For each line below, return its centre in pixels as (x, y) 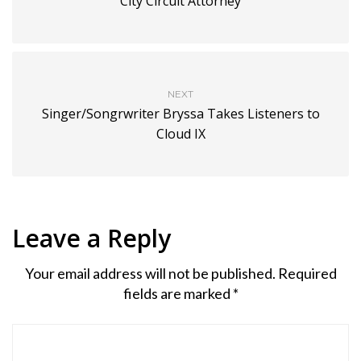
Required (307, 273)
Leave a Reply (91, 238)
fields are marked (178, 293)
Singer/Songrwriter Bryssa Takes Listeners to (180, 113)
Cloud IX (180, 133)
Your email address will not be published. (150, 273)
